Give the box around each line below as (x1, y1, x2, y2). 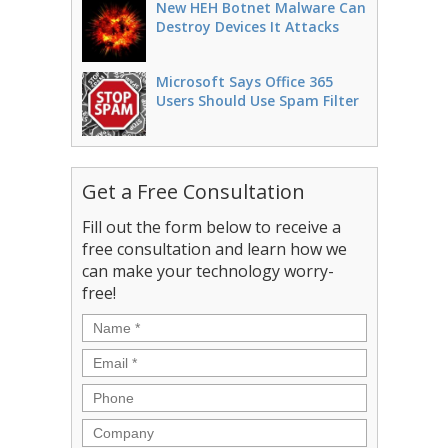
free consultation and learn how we (81, 238, 347, 260)
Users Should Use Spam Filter (155, 91, 359, 110)
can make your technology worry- (81, 260, 334, 282)
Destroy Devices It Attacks (155, 17, 339, 36)
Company (81, 418, 158, 440)
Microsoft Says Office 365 (155, 72, 333, 91)
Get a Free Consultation (81, 178, 305, 205)
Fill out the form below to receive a (81, 216, 341, 238)
